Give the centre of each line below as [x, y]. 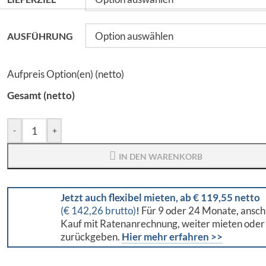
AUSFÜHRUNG [40, 36]
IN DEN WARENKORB [161, 157]
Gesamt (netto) [41, 96]
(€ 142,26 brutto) [99, 211]
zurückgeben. [91, 237]
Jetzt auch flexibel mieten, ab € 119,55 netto [161, 198]
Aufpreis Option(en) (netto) [66, 74]
